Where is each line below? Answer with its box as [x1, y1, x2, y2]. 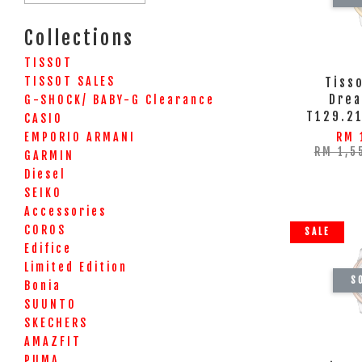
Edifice [24, 242, 72, 255]
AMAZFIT [24, 335, 82, 348]
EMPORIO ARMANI [24, 130, 136, 144]
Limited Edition [24, 260, 128, 274]
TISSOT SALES [24, 74, 116, 88]
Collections [24, 26, 134, 50]
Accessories [24, 204, 107, 218]
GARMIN [24, 149, 74, 162]
